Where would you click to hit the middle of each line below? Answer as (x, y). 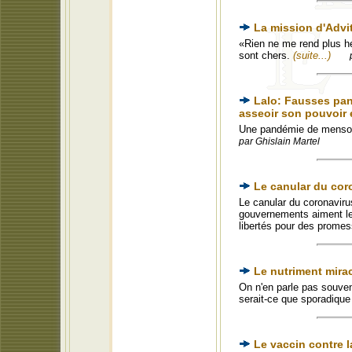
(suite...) (312, 55)
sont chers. (266, 55)
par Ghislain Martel (279, 141)
